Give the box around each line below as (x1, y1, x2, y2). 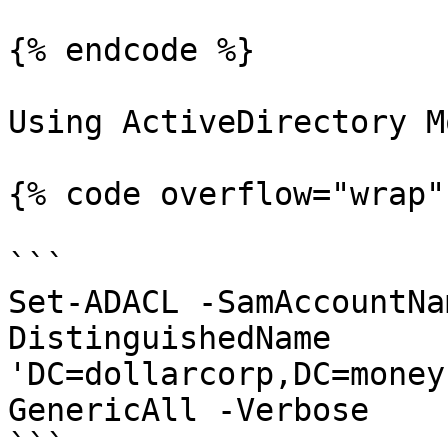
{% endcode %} (8, 32, 255, 68)
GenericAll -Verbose (8, 392, 369, 428)
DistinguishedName (8, 320, 331, 356)
